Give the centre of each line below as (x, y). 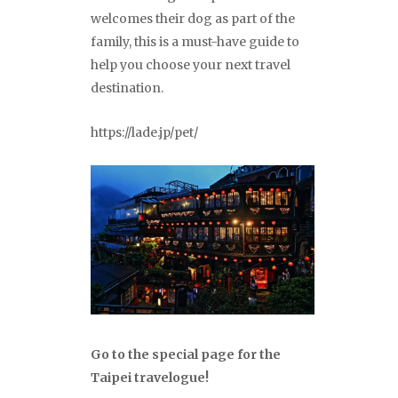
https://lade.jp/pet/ (144, 133)
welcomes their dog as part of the (193, 19)
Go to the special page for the (186, 355)
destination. (127, 88)
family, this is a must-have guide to (195, 42)
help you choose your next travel (191, 65)
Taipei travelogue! (150, 378)
